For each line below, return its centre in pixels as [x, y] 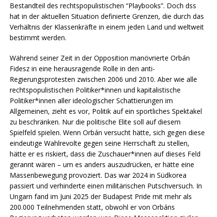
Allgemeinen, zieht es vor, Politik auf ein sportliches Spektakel [106, 111]
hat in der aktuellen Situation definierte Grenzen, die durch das [107, 16]
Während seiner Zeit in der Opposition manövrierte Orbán [100, 58]
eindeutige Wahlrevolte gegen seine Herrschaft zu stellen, [100, 143]
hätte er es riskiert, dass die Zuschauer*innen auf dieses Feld [105, 154]
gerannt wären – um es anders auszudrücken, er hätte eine [102, 164]
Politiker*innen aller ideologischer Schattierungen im [91, 100]
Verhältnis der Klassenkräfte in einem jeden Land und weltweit [107, 27]
